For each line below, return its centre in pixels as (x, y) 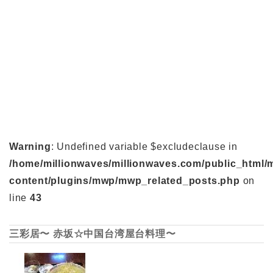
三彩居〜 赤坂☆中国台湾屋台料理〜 (93, 233)
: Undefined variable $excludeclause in (144, 146)
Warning (30, 146)
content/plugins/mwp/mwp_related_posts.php (125, 180)
